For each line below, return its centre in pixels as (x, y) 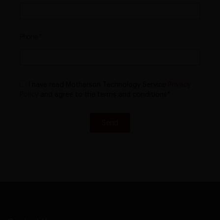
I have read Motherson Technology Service (98, 85)
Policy (29, 95)
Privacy (179, 85)
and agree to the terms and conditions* (104, 95)
